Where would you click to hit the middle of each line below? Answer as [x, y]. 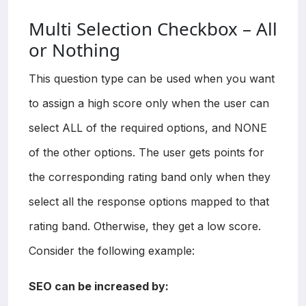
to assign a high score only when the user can [149, 103]
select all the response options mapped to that [149, 201]
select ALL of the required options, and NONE [148, 127]
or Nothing [74, 50]
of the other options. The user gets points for [147, 152]
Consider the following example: [112, 250]
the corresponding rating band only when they [150, 177]
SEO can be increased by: [99, 286]
